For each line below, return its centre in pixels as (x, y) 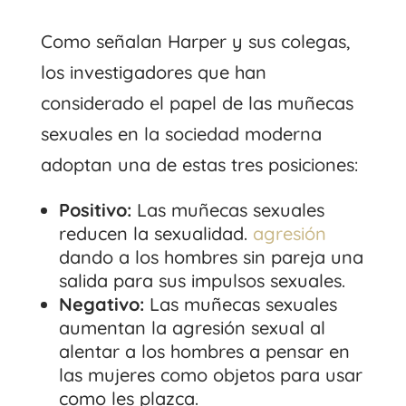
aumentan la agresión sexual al (192, 327)
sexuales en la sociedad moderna (181, 133)
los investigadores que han (153, 72)
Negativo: (104, 304)
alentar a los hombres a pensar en (204, 351)
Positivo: (97, 209)
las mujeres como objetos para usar (210, 374)
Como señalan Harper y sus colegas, (195, 41)
